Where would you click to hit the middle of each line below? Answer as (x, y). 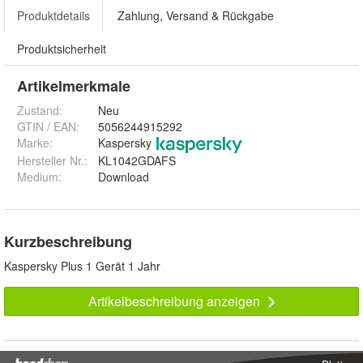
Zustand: (40, 111)
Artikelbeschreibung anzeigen (175, 301)
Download (124, 177)
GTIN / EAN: (48, 127)
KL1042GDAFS (137, 161)
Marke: (35, 143)
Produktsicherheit (62, 49)
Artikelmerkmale (74, 86)
